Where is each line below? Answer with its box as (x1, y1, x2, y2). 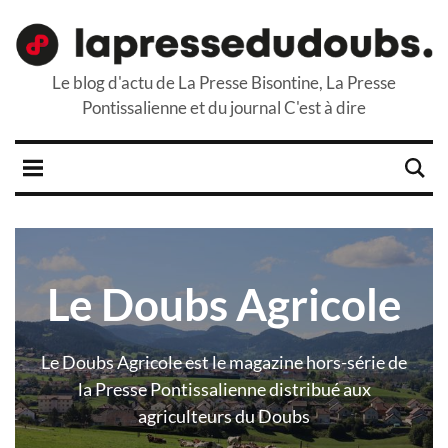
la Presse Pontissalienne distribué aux (77, 378, 371, 401)
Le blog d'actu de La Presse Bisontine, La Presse (52, 72, 396, 94)
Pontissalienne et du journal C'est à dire (82, 97, 366, 119)
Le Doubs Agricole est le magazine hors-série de (41, 351, 407, 374)
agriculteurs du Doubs (138, 405, 310, 428)
